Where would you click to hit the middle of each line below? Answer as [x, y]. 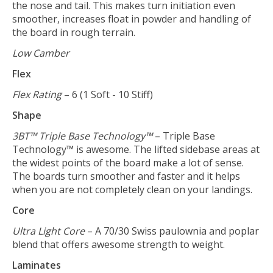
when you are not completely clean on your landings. [132, 189]
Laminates [37, 265]
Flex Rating [37, 94]
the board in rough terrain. [74, 32]
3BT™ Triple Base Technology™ [82, 136]
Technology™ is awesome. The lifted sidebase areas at [136, 149]
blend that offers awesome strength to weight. [119, 244]
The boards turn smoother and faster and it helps [126, 176]
